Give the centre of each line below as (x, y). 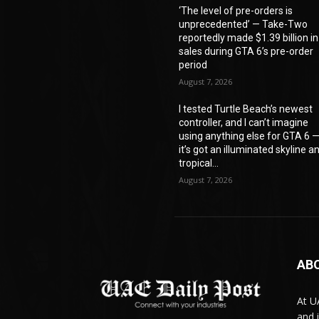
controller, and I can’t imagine (244, 122)
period (193, 64)
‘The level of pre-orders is (236, 10)
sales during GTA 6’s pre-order (246, 51)
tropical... (199, 163)
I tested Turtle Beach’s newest (246, 109)
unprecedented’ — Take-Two (244, 24)
